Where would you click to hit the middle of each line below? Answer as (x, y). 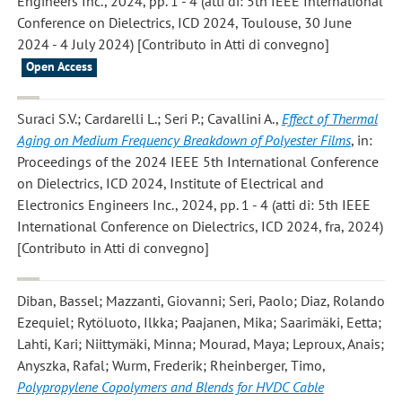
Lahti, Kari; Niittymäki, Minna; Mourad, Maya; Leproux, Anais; (200, 343)
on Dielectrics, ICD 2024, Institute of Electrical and (170, 184)
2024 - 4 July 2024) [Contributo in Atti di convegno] (173, 44)
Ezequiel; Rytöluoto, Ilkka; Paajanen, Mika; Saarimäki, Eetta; (199, 322)
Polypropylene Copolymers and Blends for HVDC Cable (170, 386)
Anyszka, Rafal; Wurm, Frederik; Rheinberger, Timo (169, 365)
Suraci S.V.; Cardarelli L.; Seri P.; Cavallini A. (146, 119)
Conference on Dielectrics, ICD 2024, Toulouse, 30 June (184, 23)
